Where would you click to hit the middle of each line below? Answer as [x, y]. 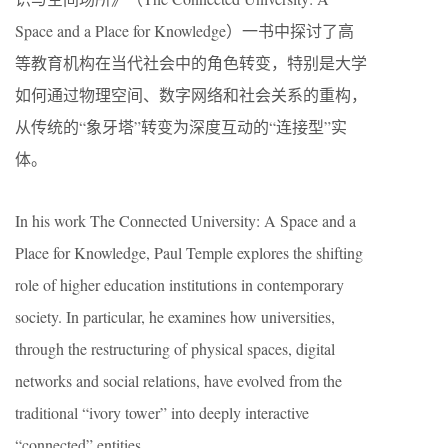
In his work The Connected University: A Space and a [185, 220]
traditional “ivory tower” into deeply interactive [162, 412]
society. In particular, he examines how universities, [175, 316]
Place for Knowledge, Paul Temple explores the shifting [189, 252]
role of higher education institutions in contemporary [179, 284]
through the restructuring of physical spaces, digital [175, 348]
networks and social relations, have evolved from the [178, 380]
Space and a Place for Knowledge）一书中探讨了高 [184, 30]
